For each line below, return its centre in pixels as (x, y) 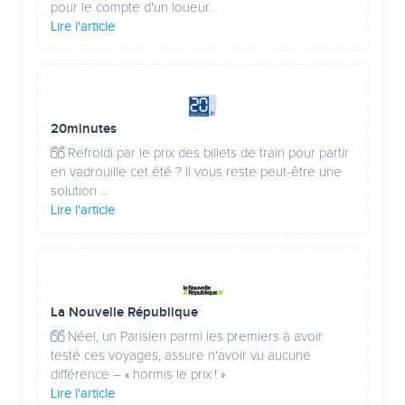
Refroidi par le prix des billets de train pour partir (207, 153)
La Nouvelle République (124, 313)
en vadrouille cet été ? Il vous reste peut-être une (196, 172)
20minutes (84, 129)
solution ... (80, 191)
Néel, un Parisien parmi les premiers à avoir (193, 337)
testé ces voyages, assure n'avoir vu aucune (181, 356)
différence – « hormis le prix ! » (138, 375)
